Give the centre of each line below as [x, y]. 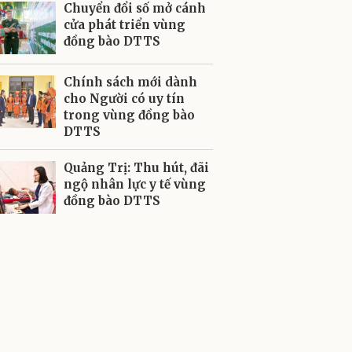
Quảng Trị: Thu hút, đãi [136, 168]
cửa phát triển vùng [125, 25]
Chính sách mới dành [130, 82]
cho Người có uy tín [124, 99]
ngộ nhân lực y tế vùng [135, 184]
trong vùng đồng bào [129, 115]
